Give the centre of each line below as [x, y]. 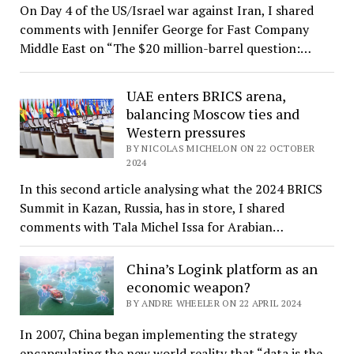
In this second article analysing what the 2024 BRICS [171, 188]
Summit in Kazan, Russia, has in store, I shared [152, 207]
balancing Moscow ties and [213, 113]
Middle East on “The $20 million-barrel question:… [165, 48]
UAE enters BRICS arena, [206, 95]
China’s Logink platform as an [222, 269]
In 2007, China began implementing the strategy [158, 334]
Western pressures [186, 132]
